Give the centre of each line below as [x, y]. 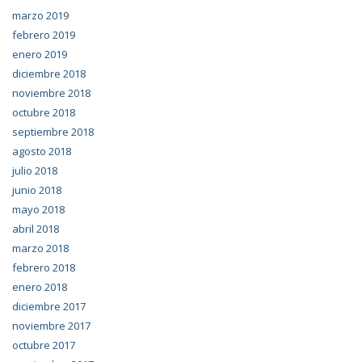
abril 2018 [36, 229]
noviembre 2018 [51, 93]
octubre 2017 [44, 345]
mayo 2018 [38, 209]
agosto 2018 [42, 151]
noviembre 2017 [51, 326]
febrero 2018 [44, 267]
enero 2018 [40, 287]
